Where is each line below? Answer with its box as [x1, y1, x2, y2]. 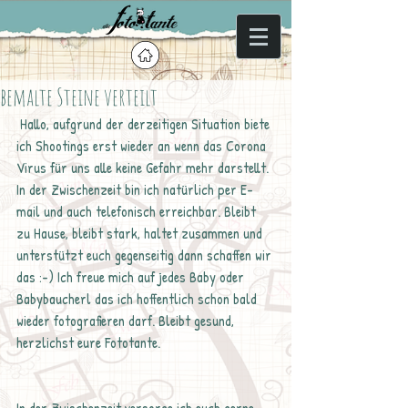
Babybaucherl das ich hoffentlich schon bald [16, 289, 260, 309]
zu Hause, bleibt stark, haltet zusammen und [16, 223, 266, 243]
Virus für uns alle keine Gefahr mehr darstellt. [16, 158, 272, 178]
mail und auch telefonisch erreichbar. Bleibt [16, 201, 260, 221]
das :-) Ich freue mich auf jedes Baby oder [16, 267, 248, 287]
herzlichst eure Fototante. [16, 332, 160, 352]
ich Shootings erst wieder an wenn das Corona [16, 136, 270, 156]
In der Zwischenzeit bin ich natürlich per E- [16, 179, 253, 199]
